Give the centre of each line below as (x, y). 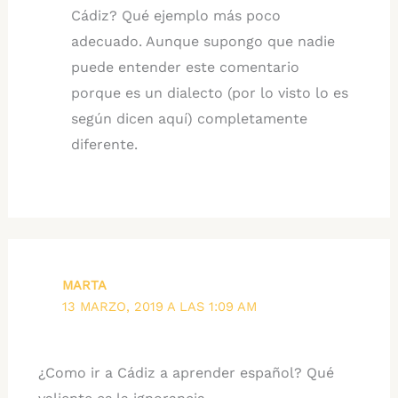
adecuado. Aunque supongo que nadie (203, 41)
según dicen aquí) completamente (190, 118)
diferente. (105, 144)
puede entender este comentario (186, 67)
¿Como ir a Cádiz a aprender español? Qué (186, 372)
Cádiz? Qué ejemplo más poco (176, 15)
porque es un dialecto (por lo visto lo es (210, 92)
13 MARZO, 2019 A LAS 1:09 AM (160, 306)
